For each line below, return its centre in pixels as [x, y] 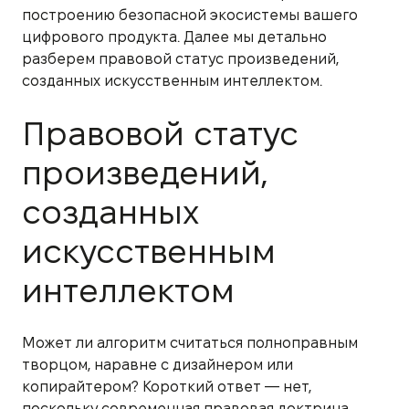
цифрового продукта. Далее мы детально [174, 37]
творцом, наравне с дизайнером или [157, 364]
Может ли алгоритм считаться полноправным [190, 342]
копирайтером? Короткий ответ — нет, [167, 386]
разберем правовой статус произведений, [180, 58]
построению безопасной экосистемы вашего [190, 15]
